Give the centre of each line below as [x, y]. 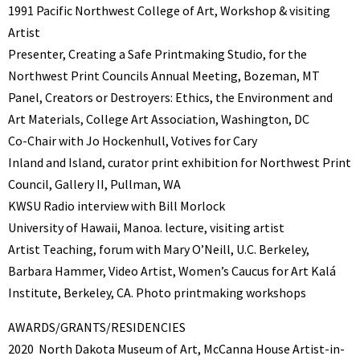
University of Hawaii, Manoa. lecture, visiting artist [146, 228]
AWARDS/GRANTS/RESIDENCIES [97, 327]
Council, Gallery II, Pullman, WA [94, 184]
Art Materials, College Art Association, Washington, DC [159, 119]
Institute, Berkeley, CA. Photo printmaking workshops [157, 293]
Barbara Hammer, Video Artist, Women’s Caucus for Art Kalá [172, 271]
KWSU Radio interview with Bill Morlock [117, 206]
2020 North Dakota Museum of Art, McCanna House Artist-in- [176, 349]
